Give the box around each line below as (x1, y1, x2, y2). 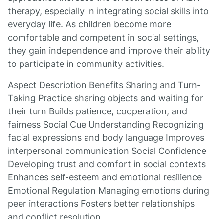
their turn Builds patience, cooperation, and (8, 106, 187, 116)
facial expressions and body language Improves (8, 132, 204, 143)
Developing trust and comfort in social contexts (8, 159, 206, 169)
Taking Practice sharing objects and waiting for (8, 93, 203, 103)
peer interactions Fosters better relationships (8, 198, 195, 209)
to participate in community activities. (8, 59, 164, 69)
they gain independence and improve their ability (8, 45, 210, 56)
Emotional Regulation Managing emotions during (8, 185, 209, 196)
